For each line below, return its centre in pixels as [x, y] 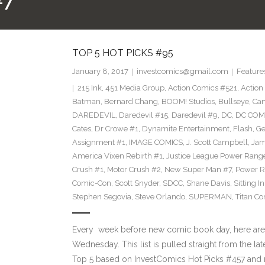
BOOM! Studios [188, 102]
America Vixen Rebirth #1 [117, 156]
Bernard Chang [131, 102]
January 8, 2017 [100, 72]
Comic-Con [91, 183]
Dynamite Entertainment [185, 129]
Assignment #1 [98, 143]
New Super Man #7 [198, 170]
